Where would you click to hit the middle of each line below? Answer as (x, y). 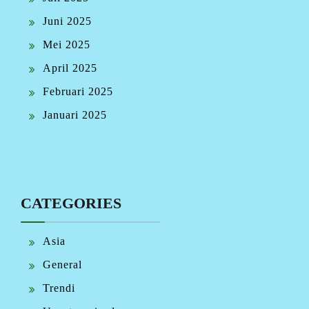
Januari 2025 (75, 114)
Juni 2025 (67, 21)
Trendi (59, 288)
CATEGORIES (71, 203)
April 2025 (70, 68)
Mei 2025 (67, 44)
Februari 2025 (78, 91)
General (62, 264)
